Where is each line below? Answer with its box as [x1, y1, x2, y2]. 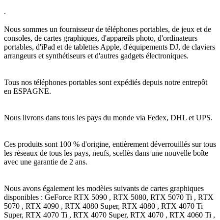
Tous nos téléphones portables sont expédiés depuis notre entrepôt [4, 78, 207, 86]
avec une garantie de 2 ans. [4, 157, 87, 166]
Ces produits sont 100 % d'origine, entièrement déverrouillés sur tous [4, 139, 216, 148]
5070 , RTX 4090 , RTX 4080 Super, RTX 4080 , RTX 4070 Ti [4, 201, 203, 210]
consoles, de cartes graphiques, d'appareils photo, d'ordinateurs [4, 33, 197, 42]
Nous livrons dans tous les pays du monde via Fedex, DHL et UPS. [4, 113, 213, 122]
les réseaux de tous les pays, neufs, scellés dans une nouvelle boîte [4, 148, 208, 157]
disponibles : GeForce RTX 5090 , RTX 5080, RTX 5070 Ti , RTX [4, 192, 214, 201]
